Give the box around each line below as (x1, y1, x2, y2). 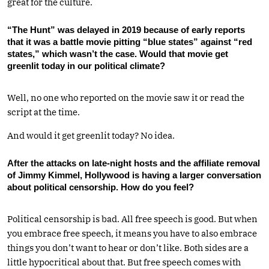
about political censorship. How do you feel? (7, 181, 194, 192)
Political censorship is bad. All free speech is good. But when (7, 213, 258, 225)
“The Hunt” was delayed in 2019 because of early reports (7, 24, 245, 35)
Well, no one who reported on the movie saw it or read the (7, 91, 244, 103)
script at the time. (7, 106, 80, 118)
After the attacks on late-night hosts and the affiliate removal (7, 157, 260, 168)
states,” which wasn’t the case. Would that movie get (7, 48, 228, 59)
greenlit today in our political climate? (7, 60, 165, 71)
